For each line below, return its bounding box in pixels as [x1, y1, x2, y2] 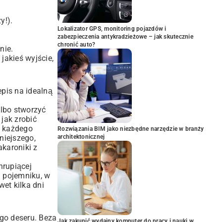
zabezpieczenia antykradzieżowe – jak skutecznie [57, 33, 193, 40]
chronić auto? [57, 41, 96, 48]
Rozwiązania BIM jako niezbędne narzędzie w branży [57, 125, 204, 132]
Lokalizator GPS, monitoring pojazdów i [57, 25, 166, 32]
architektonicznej [57, 133, 105, 140]
